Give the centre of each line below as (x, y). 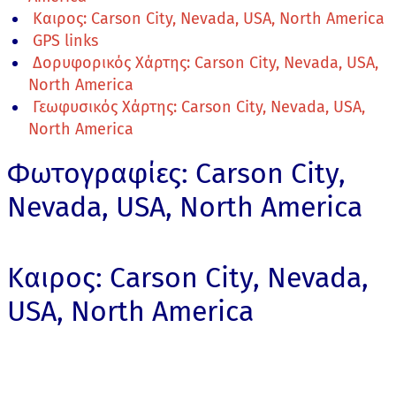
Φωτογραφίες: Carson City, (176, 173)
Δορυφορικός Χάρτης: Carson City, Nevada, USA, (206, 63)
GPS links (65, 41)
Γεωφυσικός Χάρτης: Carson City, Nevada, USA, (199, 107)
